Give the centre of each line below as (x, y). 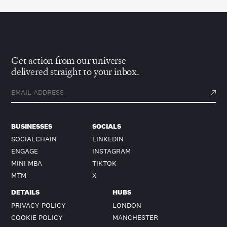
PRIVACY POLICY (39, 205)
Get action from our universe (69, 61)
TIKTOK (105, 163)
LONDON (127, 205)
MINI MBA (27, 163)
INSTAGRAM (112, 151)
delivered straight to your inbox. (75, 72)
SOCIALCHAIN (34, 139)
